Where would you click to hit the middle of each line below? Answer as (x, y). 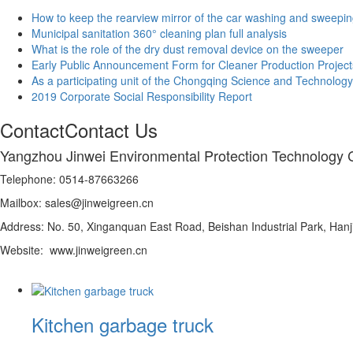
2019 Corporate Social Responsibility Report (142, 96)
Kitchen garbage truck (123, 325)
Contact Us (111, 129)
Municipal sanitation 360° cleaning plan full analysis (159, 33)
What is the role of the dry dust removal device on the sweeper (188, 48)
